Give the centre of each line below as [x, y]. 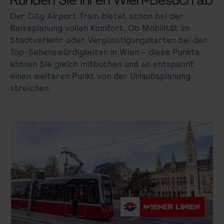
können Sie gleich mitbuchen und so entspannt [102, 64]
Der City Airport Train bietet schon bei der [97, 16]
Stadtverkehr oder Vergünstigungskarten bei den [109, 40]
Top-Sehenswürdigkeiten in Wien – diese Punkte [105, 52]
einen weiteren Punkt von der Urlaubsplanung [100, 76]
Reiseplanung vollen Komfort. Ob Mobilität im [100, 28]
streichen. [30, 88]
